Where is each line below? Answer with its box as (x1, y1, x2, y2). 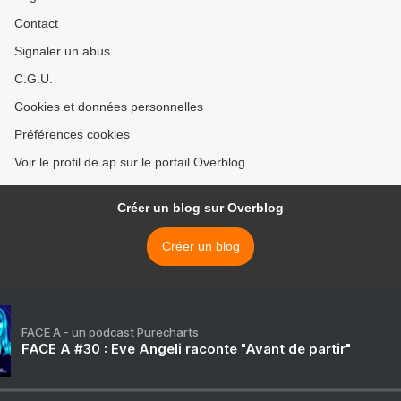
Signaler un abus (14, 44, 110, 59)
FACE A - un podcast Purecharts (21, 325, 199, 340)
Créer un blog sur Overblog (117, 200, 284, 216)
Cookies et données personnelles (14, 99, 203, 115)
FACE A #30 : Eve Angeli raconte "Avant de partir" (21, 340, 351, 358)
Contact (14, 16, 58, 31)
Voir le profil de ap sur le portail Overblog (14, 155, 245, 170)
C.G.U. (14, 72, 53, 87)
